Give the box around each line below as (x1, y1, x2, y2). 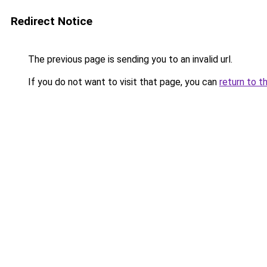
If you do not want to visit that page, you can (26, 76, 219, 88)
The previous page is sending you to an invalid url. (26, 54, 232, 65)
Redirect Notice (11, 14, 92, 28)
